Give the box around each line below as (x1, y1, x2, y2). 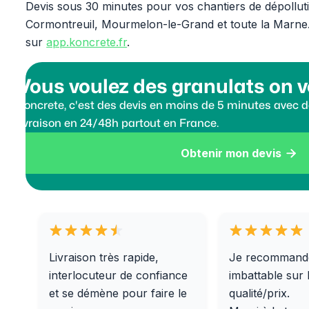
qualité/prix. (228, 286, 290, 300)
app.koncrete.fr (46, 35, 128, 49)
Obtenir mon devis (181, 146, 282, 160)
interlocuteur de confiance (49, 268, 188, 282)
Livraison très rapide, (49, 250, 159, 264)
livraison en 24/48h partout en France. (17, 118, 219, 129)
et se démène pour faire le (49, 286, 188, 300)
